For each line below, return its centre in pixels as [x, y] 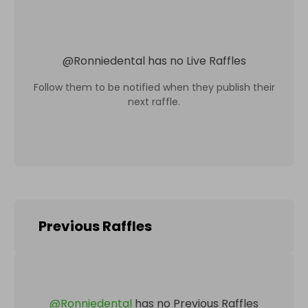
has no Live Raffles [197, 60]
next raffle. [154, 101]
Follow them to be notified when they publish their [154, 87]
